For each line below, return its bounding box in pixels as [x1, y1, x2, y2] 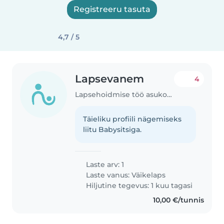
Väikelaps [131, 170, 166, 179]
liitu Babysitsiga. [83, 124, 142, 134]
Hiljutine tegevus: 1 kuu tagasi [84, 180, 193, 190]
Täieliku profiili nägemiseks [83, 114, 182, 123]
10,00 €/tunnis [152, 195, 204, 204]
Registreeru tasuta [73, 4, 150, 14]
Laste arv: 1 [84, 159, 124, 169]
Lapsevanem [75, 72, 144, 85]
